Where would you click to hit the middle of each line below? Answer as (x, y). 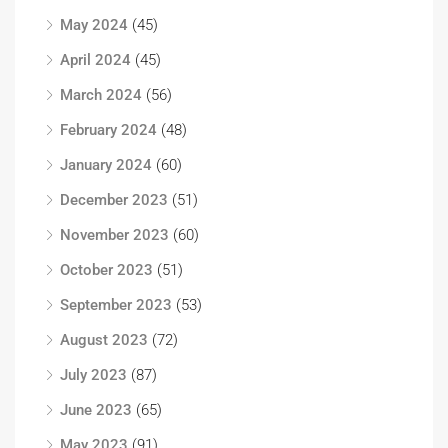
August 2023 (104, 340)
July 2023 (93, 375)
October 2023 (106, 270)
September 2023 (116, 305)
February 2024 (108, 130)
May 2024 (94, 25)
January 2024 (106, 165)
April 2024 (95, 60)
